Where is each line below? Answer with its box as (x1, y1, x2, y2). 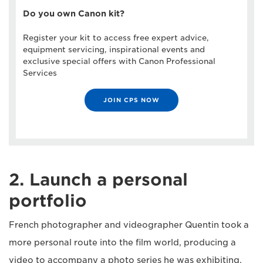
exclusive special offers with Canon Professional (23, 57, 215, 66)
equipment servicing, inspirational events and (23, 45, 205, 54)
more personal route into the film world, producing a (9, 238, 236, 247)
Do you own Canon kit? (23, 9, 124, 18)
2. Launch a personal (9, 170, 188, 190)
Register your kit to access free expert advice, (23, 33, 209, 42)
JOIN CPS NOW (103, 96, 160, 103)
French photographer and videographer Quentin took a (9, 220, 249, 230)
